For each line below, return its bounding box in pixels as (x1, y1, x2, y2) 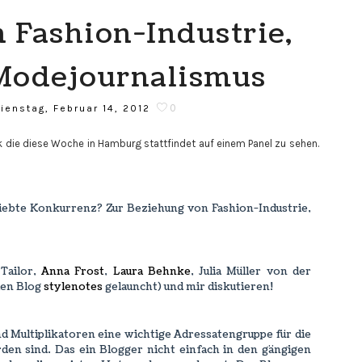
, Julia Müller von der (190, 264, 311, 279)
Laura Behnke (112, 264, 191, 279)
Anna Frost (41, 264, 105, 279)
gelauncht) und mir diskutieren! (102, 280, 273, 294)
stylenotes (43, 280, 103, 294)
